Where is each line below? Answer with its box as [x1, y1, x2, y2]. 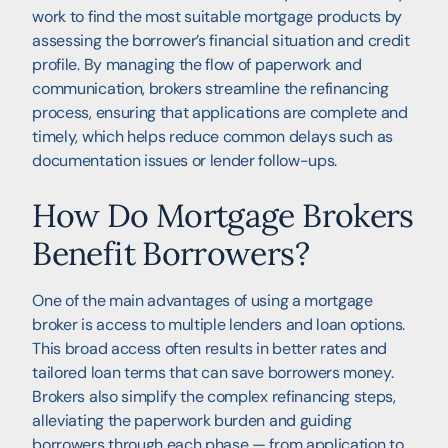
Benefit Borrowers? [32, 233, 309, 275]
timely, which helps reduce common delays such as [32, 126, 394, 148]
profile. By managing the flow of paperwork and [32, 54, 362, 76]
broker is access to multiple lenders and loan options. [32, 314, 406, 336]
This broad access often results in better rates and [32, 338, 388, 360]
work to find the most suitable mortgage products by [32, 6, 403, 28]
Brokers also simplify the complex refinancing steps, [32, 386, 396, 408]
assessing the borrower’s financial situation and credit [32, 30, 410, 52]
